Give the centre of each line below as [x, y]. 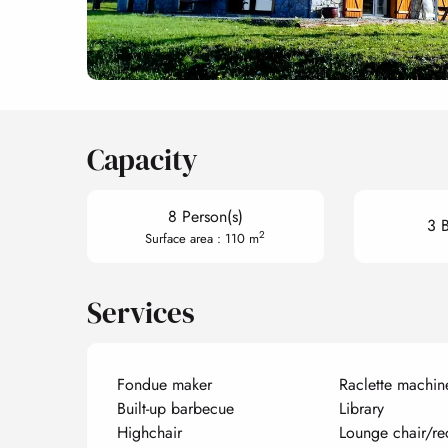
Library [361, 408]
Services [141, 312]
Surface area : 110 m [202, 238]
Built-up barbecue [176, 408]
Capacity [143, 159]
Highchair [150, 432]
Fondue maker [165, 384]
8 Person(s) [205, 216]
